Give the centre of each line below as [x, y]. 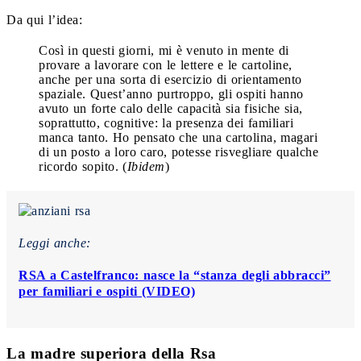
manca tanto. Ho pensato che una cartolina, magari [178, 137]
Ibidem [146, 166]
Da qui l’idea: [44, 19]
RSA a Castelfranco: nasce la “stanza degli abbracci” [175, 275]
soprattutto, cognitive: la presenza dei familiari [166, 122]
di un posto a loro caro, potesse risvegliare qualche [178, 151]
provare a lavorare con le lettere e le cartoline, [166, 64]
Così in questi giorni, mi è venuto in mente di [164, 50]
